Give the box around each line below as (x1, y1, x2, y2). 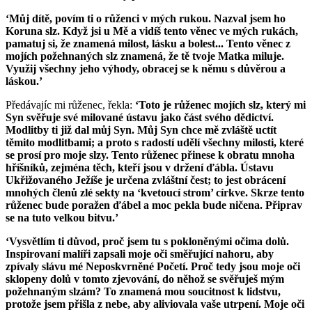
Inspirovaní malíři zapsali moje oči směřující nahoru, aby (6, 248, 274, 260)
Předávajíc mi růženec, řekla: (6, 99, 135, 111)
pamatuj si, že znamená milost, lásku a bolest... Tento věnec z (6, 38, 290, 50)
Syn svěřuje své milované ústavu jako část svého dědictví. (6, 111, 274, 124)
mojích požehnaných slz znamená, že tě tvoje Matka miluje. (6, 50, 284, 63)
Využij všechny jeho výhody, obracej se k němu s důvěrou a (6, 63, 286, 75)
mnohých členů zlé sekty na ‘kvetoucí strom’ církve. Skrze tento (6, 187, 304, 199)
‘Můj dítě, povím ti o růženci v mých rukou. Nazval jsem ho (6, 13, 286, 25)
